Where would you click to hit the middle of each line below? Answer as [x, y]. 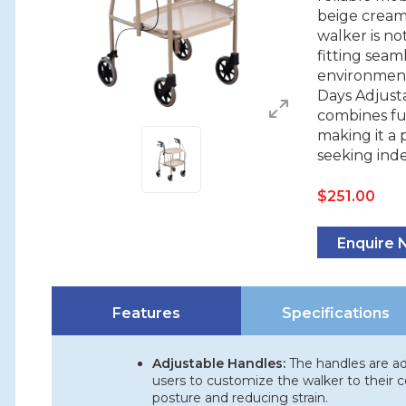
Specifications [336, 313]
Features [147, 313]
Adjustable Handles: [219, 363]
